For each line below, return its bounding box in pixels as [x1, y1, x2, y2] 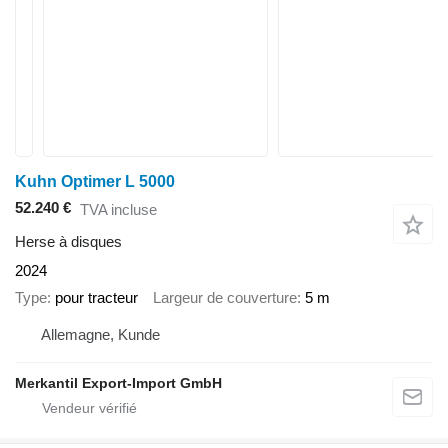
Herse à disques [15, 233, 122, 251]
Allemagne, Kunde [41, 326, 160, 344]
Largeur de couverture [153, 288, 297, 306]
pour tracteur [55, 288, 138, 306]
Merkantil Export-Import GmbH [15, 375, 222, 392]
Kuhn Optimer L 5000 [15, 173, 175, 190]
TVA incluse [80, 200, 157, 218]
